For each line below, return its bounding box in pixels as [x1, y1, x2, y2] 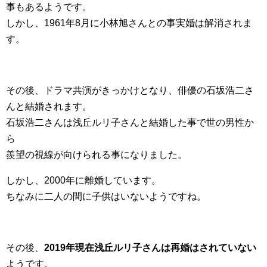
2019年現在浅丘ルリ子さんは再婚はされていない [44, 243, 256, 253]
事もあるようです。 [6, 2, 92, 12]
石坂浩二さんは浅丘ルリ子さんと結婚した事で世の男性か [6, 117, 254, 128]
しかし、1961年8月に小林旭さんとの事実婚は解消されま [6, 18, 252, 28]
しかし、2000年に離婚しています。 [6, 175, 161, 185]
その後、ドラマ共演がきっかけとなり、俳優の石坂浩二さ [6, 85, 254, 95]
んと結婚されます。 [6, 101, 92, 111]
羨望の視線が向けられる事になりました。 [6, 150, 187, 160]
